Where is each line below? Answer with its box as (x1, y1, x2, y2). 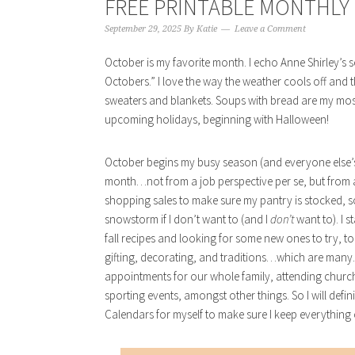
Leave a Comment (235, 24, 306, 34)
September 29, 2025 (105, 24, 181, 34)
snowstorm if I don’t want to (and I (105, 212, 270, 227)
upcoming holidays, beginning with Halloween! (105, 112, 329, 127)
